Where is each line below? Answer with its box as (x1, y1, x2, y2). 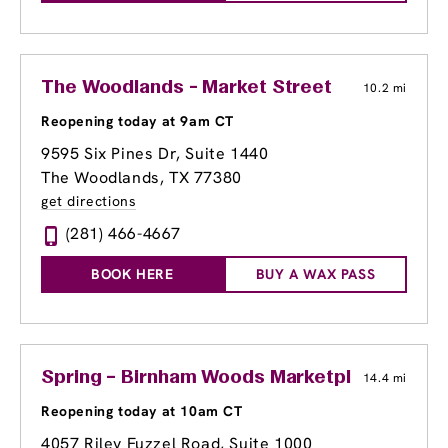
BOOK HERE (91, 265, 174, 284)
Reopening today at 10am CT (41, 402, 243, 421)
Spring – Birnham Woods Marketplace (41, 369, 385, 388)
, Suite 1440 (176, 143, 269, 165)
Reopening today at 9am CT (41, 112, 234, 131)
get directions (41, 192, 137, 211)
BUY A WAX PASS (255, 265, 376, 284)
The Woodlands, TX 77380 (41, 167, 242, 189)
